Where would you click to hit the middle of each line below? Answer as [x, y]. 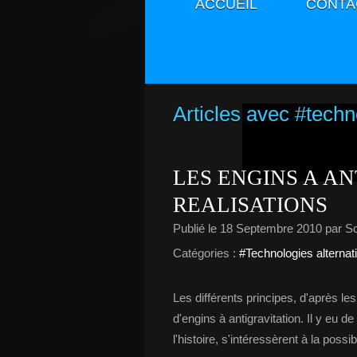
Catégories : [204, 253]
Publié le [196, 228]
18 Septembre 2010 [271, 228]
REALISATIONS [250, 205]
